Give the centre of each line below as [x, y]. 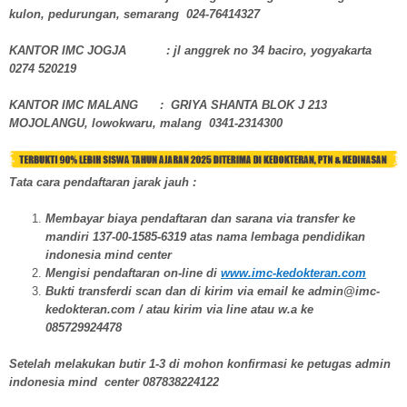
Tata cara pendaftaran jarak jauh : [103, 182]
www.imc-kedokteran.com [293, 273]
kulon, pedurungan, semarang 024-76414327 [134, 14]
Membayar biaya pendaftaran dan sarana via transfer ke [200, 218]
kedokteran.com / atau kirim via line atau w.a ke [179, 309]
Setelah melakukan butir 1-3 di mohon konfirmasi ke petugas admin [200, 363]
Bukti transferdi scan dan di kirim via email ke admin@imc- [213, 291]
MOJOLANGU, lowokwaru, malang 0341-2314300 [146, 123]
